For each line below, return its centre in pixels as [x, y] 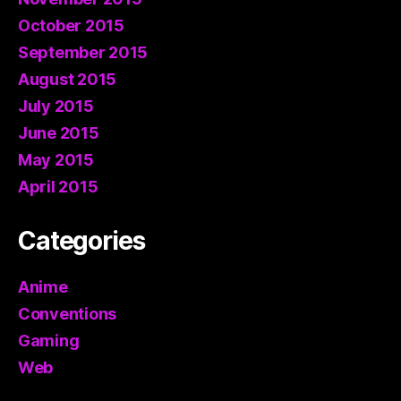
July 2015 [56, 106]
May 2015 [56, 159]
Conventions [68, 313]
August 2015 [68, 79]
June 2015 [59, 132]
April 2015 [58, 186]
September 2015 [83, 52]
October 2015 [71, 25]
